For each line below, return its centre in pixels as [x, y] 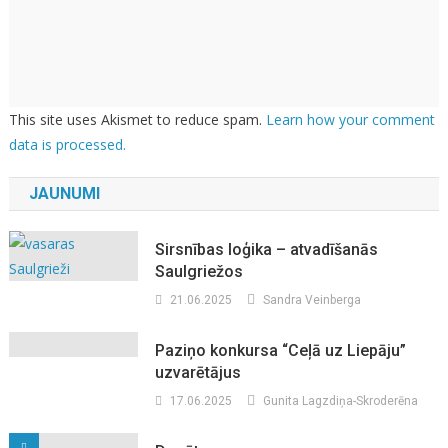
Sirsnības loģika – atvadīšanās [267, 250]
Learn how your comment [350, 120]
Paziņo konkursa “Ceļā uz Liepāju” [281, 351]
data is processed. [67, 145]
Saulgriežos [199, 272]
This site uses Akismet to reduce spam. [137, 120]
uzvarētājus [198, 373]
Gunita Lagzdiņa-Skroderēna [341, 401]
